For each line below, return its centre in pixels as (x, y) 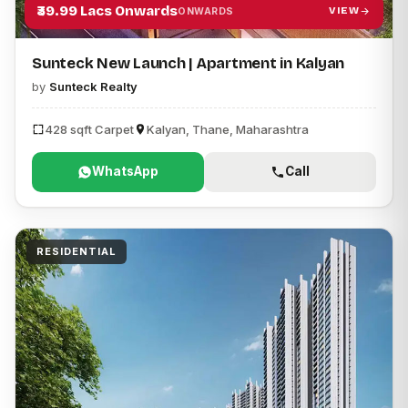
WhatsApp (125, 172)
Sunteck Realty (93, 86)
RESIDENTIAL (76, 251)
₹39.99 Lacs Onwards (107, 10)
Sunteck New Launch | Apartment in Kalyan (189, 63)
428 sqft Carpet (89, 129)
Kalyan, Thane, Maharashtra (228, 129)
